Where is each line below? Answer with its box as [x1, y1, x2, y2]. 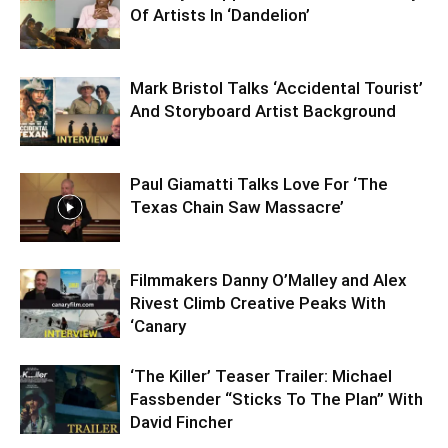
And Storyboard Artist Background [130, 100, 396, 121]
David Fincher [130, 411, 233, 432]
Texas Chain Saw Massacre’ [130, 196, 344, 217]
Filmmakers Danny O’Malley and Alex [130, 269, 407, 290]
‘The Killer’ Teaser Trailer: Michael [130, 365, 392, 386]
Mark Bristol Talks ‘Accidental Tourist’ [130, 77, 423, 98]
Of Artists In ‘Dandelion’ [130, 4, 310, 25]
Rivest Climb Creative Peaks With [130, 292, 386, 313]
